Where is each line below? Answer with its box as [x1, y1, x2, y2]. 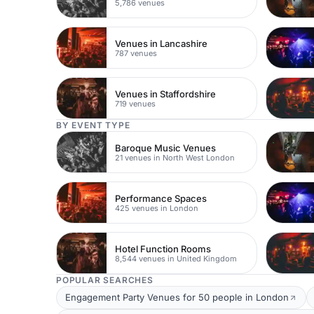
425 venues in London [115, 203, 199, 213]
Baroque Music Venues [115, 142, 217, 153]
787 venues [115, 48, 158, 58]
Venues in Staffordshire [115, 88, 217, 100]
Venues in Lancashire [115, 37, 208, 49]
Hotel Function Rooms [115, 243, 212, 254]
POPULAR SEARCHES [56, 275, 153, 285]
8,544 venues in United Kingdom [115, 253, 238, 264]
